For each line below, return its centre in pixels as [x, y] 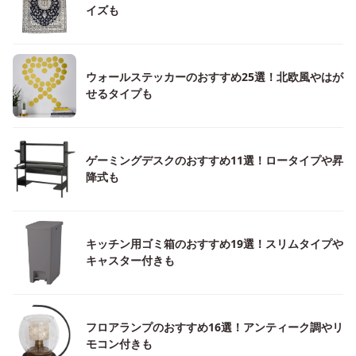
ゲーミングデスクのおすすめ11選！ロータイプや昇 [215, 160]
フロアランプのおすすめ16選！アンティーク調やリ [215, 327]
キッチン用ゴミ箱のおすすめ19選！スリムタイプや [215, 244]
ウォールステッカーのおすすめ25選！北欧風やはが [215, 77]
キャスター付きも [130, 260]
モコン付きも [119, 344]
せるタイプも [119, 93]
